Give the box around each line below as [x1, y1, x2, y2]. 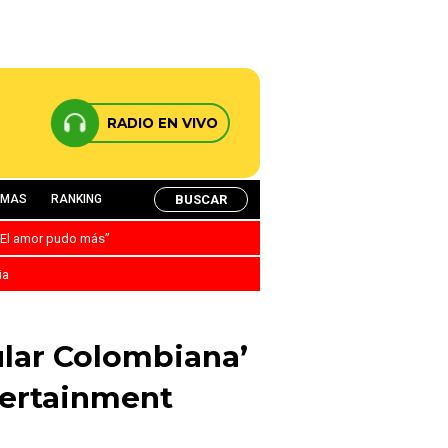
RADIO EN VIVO [107, 115, 218, 131]
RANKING [51, 192, 102, 206]
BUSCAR [175, 191, 227, 207]
